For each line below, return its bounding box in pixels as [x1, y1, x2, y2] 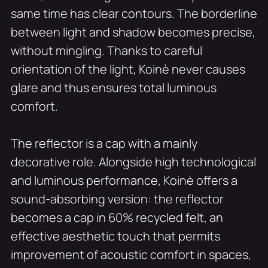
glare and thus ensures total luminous [10, 80, 217, 96]
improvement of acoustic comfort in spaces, [10, 246, 251, 263]
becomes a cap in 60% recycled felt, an [10, 209, 223, 226]
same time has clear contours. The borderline [10, 5, 257, 22]
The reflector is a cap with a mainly [10, 135, 197, 152]
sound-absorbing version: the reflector [10, 191, 224, 208]
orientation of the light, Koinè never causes [10, 61, 245, 78]
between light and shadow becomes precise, [10, 24, 255, 41]
